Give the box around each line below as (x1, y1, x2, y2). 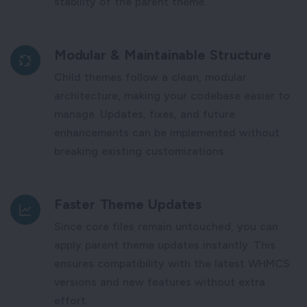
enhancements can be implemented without (54, 125, 280, 139)
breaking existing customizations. (54, 144, 226, 158)
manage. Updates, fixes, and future (54, 107, 235, 121)
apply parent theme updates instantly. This (54, 238, 275, 251)
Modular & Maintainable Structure (54, 46, 271, 63)
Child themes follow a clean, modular (54, 70, 247, 84)
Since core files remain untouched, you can (54, 219, 278, 233)
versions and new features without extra (54, 275, 265, 288)
